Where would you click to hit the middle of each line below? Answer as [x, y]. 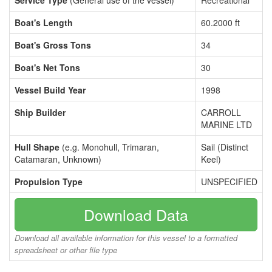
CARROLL [221, 112]
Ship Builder [40, 112]
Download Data [136, 214]
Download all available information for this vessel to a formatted [126, 238]
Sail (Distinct [225, 147]
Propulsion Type [49, 182]
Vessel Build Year [50, 90]
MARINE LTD [226, 124]
